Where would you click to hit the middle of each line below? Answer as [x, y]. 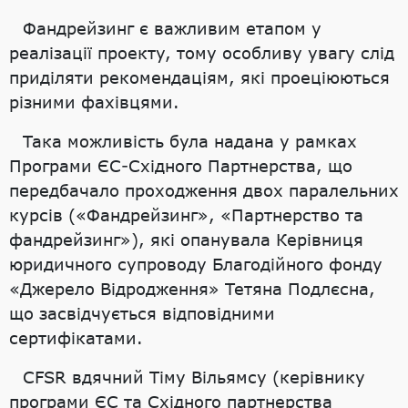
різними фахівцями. [94, 102]
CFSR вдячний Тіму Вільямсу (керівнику [194, 377]
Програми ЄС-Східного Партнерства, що [181, 165]
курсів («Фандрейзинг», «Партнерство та [186, 214]
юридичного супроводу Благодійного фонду [196, 264]
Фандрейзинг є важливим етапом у [172, 28]
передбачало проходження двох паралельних [204, 190]
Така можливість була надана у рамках [190, 141]
